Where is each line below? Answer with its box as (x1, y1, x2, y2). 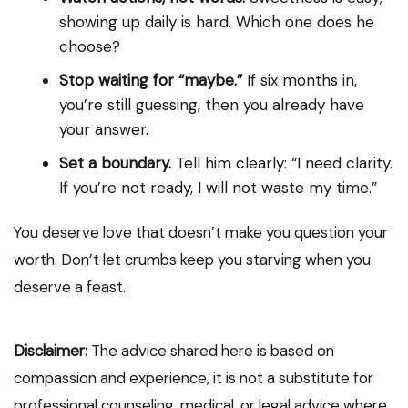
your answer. (59, 119, 148, 140)
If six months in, (242, 70, 357, 91)
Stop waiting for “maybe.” (59, 70, 242, 91)
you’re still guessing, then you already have (59, 95, 364, 116)
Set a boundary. (59, 153, 171, 174)
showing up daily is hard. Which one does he (59, 12, 374, 33)
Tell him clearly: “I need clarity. (171, 153, 393, 174)
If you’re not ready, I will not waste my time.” (59, 178, 377, 199)
